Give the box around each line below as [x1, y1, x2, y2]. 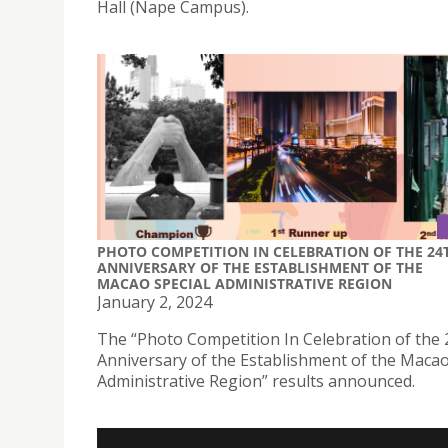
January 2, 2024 [97, 291, 212, 314]
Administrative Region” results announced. [97, 370, 415, 393]
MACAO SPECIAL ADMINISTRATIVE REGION [97, 274, 392, 294]
